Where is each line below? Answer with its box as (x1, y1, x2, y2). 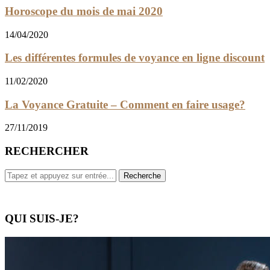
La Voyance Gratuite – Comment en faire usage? (5, 98, 245, 111)
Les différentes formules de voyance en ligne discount (5, 51, 265, 64)
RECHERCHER (5, 145, 89, 158)
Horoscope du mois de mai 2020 (5, 4, 163, 17)
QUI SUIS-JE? (5, 212, 79, 225)
